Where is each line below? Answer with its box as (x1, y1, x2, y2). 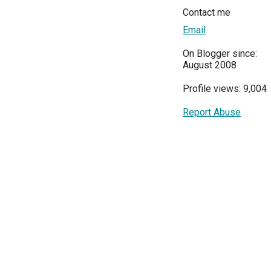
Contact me (183, 7, 230, 19)
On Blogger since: (183, 48, 257, 60)
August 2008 (183, 59, 237, 71)
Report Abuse (183, 106, 241, 119)
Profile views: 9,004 (183, 83, 267, 95)
